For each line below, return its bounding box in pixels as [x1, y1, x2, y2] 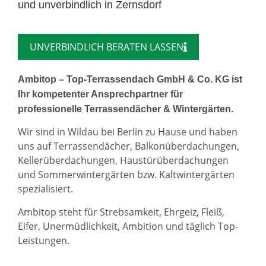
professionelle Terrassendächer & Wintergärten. [18, 103, 233, 114]
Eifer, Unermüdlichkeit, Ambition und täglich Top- [18, 219, 238, 233]
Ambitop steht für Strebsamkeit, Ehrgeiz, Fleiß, [18, 205, 224, 218]
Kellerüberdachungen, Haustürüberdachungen [18, 154, 229, 167]
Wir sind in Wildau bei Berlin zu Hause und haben [18, 125, 237, 139]
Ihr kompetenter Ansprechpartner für [18, 88, 183, 99]
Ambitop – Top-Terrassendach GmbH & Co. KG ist [18, 74, 242, 84]
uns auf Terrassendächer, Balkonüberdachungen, [18, 140, 239, 153]
